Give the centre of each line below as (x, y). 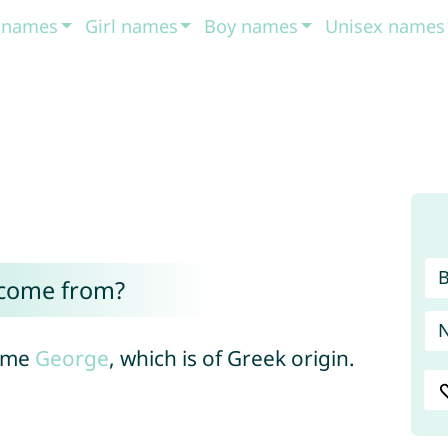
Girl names (131, 26)
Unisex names (384, 26)
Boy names (251, 26)
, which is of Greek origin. (231, 358)
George (71, 358)
